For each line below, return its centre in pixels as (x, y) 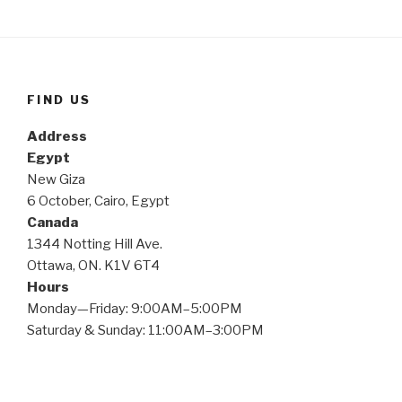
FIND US (59, 100)
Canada (52, 222)
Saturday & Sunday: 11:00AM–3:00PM (145, 330)
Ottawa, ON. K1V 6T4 (93, 265)
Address (57, 136)
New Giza (56, 179)
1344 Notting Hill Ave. (95, 244)
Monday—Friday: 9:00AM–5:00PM (135, 308)
